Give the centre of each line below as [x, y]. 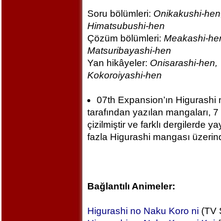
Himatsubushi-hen [126, 26]
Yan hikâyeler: [118, 63]
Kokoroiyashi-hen [124, 75]
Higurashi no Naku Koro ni [143, 211]
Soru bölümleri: [120, 14]
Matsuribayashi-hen [129, 51]
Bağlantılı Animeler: [131, 186]
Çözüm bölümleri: [125, 38]
